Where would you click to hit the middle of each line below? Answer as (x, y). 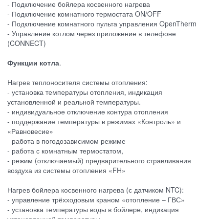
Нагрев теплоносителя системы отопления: (77, 82)
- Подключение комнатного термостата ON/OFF (84, 14)
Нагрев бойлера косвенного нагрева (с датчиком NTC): (96, 190)
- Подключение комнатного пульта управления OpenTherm (102, 24)
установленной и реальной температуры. (74, 102)
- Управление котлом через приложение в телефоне (92, 33)
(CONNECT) (27, 43)
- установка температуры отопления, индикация (85, 92)
